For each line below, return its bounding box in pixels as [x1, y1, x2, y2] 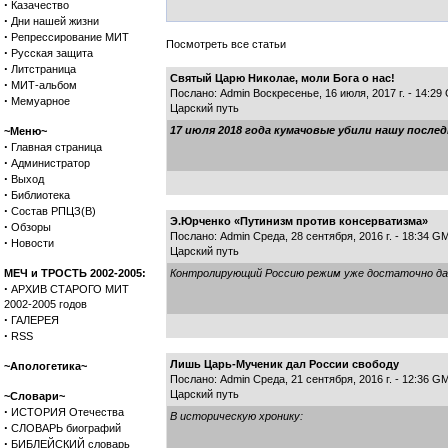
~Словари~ [4, 390, 65, 402]
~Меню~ [4, 125, 47, 137]
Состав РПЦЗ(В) [11, 205, 96, 217]
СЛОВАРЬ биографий [11, 422, 121, 434]
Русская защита [11, 47, 93, 59]
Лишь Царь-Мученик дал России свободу [170, 358, 399, 370]
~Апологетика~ [4, 360, 87, 372]
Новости [11, 237, 54, 249]
